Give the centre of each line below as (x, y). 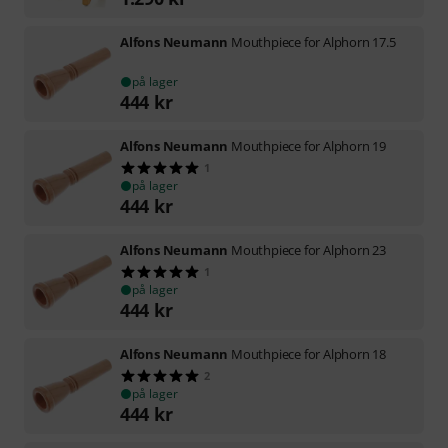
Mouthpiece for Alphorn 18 (309, 353)
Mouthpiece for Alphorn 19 (309, 145)
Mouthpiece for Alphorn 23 (309, 249)
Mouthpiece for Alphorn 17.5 (313, 41)
